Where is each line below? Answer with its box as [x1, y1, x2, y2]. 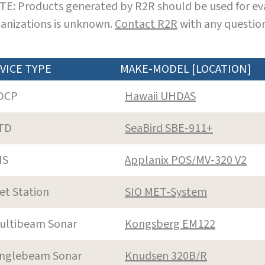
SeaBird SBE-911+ [125, 119, 213, 137]
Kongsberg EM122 [125, 215, 215, 232]
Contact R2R [115, 15, 177, 33]
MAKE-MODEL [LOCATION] [120, 60, 251, 77]
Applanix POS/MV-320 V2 [125, 151, 247, 169]
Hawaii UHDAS [125, 88, 196, 105]
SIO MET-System [125, 183, 207, 201]
